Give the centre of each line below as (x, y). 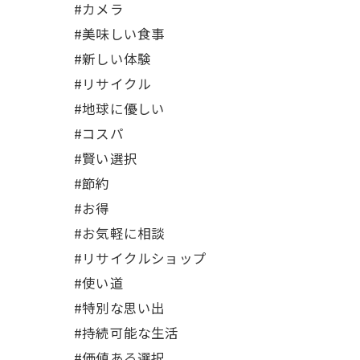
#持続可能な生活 (127, 333)
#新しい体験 (113, 59)
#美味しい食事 (120, 34)
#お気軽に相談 (120, 233)
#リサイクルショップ (140, 258)
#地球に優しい (120, 108)
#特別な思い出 (120, 308)
